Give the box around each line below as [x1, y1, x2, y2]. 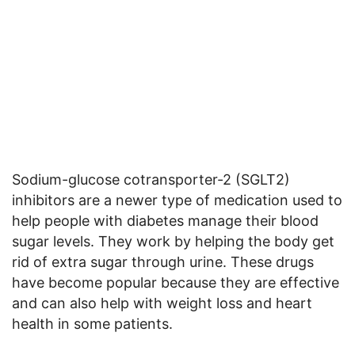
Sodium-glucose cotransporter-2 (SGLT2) [12, 171, 290, 189]
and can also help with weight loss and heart [12, 295, 312, 312]
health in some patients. [12, 315, 173, 333]
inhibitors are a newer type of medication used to [12, 192, 342, 209]
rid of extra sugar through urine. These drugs [12, 254, 314, 271]
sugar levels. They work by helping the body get [12, 233, 334, 250]
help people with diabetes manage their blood [12, 212, 319, 230]
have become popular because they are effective [12, 274, 339, 292]
